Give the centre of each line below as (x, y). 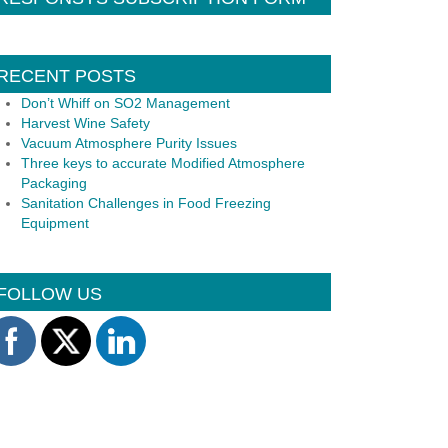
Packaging (54, 183)
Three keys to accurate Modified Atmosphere (163, 163)
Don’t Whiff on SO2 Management (125, 103)
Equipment (55, 223)
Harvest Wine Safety (85, 123)
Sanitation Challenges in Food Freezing (146, 203)
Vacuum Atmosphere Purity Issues (129, 143)
